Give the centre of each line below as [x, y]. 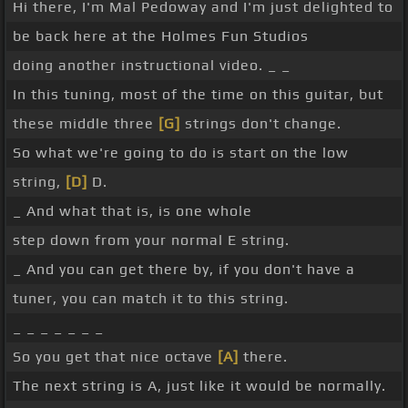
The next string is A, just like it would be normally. [199, 386]
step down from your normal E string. [151, 240]
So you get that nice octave [115, 357]
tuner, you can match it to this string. [151, 299]
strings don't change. [261, 124]
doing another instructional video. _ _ [152, 66]
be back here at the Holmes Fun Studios [161, 36]
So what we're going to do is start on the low [181, 153]
